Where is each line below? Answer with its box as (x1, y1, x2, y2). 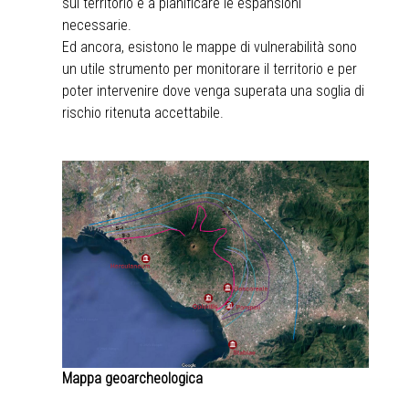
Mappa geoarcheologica (62, 369, 203, 387)
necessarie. (62, 16, 131, 34)
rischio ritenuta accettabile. (62, 103, 224, 121)
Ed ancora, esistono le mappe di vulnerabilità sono (62, 37, 357, 56)
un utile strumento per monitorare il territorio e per (62, 59, 357, 78)
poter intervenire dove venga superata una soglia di (62, 81, 364, 100)
